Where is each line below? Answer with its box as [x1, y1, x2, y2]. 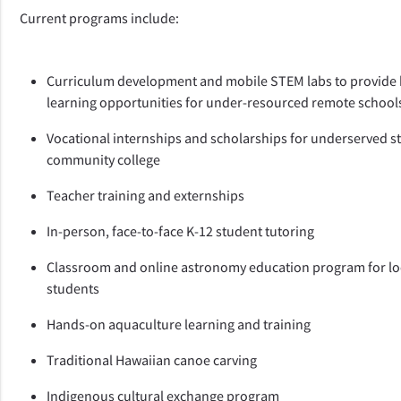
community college [47, 149, 161, 168]
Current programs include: [20, 8, 183, 27]
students [47, 278, 100, 297]
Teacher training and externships [47, 185, 245, 204]
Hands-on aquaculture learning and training [47, 314, 314, 333]
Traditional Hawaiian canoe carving [47, 350, 258, 369]
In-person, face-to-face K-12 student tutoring [47, 221, 315, 240]
